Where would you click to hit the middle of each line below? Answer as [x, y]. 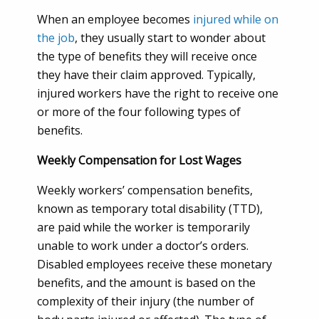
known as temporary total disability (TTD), [150, 209]
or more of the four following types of [139, 112]
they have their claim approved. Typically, [146, 75]
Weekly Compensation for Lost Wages [139, 160]
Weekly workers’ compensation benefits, [145, 190]
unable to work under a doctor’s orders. [143, 246]
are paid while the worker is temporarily [143, 227]
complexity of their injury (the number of [146, 301]
